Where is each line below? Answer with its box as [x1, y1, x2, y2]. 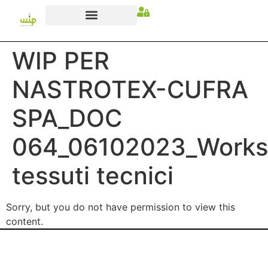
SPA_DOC [12, 103, 122, 133]
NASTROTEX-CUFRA [12, 75, 248, 104]
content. [6, 215, 43, 227]
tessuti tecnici [12, 161, 173, 190]
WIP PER [12, 46, 109, 75]
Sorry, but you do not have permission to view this [6, 201, 235, 213]
